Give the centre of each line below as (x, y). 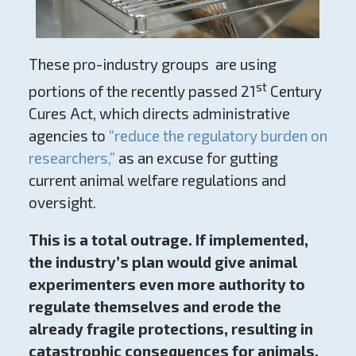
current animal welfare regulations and (157, 180)
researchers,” (72, 158)
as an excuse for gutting (196, 158)
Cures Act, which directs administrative (159, 114)
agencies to (67, 136)
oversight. (62, 203)
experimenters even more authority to (166, 284)
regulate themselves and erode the (155, 307)
